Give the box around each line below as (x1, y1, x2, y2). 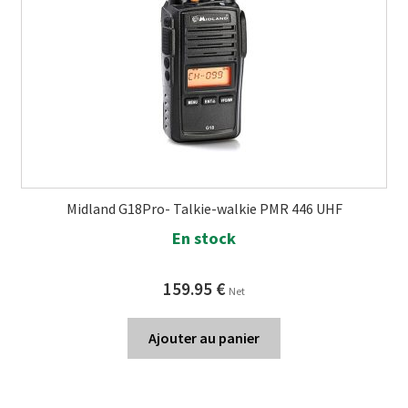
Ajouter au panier (148, 329, 260, 348)
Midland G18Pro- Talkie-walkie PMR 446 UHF (66, 199, 342, 218)
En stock (172, 228, 236, 250)
